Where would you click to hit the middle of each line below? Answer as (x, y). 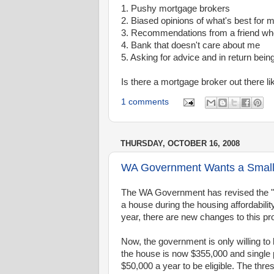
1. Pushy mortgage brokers (176, 9)
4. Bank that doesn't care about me (191, 45)
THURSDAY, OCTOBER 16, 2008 (180, 143)
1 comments (145, 102)
